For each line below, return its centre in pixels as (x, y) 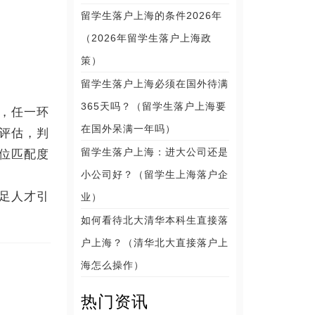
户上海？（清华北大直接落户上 (155, 243)
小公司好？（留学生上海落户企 (155, 174)
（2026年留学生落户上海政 (147, 38)
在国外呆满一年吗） (129, 129)
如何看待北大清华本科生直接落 (155, 220)
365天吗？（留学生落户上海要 (154, 106)
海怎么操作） (113, 265)
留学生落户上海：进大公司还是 (155, 152)
